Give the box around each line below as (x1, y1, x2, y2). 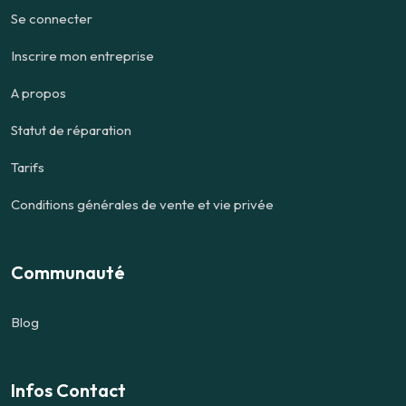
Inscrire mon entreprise (11, 47, 154, 65)
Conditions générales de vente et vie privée (11, 196, 274, 214)
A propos (11, 84, 66, 102)
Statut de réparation (11, 121, 131, 140)
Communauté (11, 261, 125, 285)
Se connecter (11, 10, 92, 28)
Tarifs (11, 159, 44, 177)
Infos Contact (11, 379, 126, 402)
